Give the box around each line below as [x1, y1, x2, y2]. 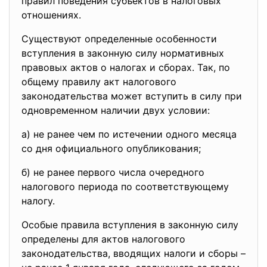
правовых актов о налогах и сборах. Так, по [21, 61, 230, 73]
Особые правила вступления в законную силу [21, 219, 238, 231]
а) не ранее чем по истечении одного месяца [21, 128, 237, 140]
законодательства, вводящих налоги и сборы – [21, 247, 246, 259]
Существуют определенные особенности [21, 33, 217, 45]
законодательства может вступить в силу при [21, 90, 242, 102]
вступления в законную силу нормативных [21, 47, 224, 59]
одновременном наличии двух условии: [21, 104, 210, 116]
